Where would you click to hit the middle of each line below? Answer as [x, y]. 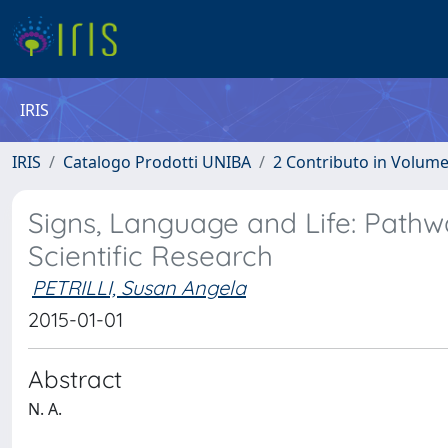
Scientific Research [150, 255]
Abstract [75, 379]
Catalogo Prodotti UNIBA [157, 162]
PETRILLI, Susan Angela [139, 287]
